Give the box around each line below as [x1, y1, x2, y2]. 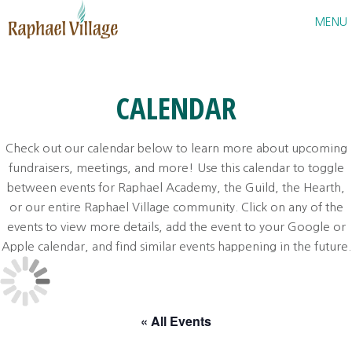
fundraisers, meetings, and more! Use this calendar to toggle [8, 162, 344, 174]
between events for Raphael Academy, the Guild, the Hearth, [7, 181, 345, 193]
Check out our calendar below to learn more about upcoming [5, 142, 347, 154]
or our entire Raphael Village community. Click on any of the [9, 201, 343, 213]
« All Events [141, 312, 211, 330]
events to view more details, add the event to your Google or [6, 221, 346, 233]
